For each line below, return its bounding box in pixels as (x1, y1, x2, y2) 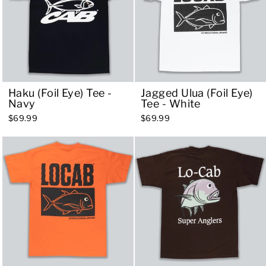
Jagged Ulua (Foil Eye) (141, 86, 253, 99)
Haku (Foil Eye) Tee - (8, 86, 112, 99)
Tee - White (141, 97, 201, 110)
